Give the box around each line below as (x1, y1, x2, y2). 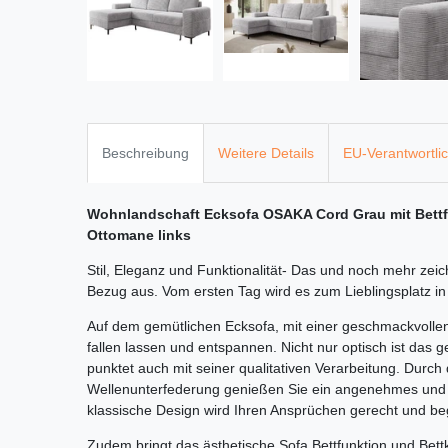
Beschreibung (102, 144, 189, 161)
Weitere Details (218, 144, 314, 161)
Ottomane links (87, 226, 191, 243)
